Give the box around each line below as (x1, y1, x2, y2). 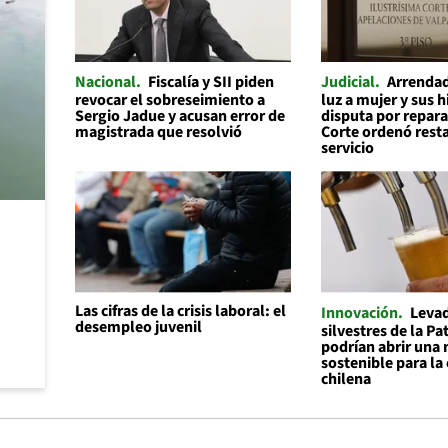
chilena (321, 367, 372, 390)
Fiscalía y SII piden (147, 71, 274, 94)
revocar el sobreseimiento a (74, 89, 265, 112)
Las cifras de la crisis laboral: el (74, 299, 286, 322)
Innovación (321, 301, 399, 324)
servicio (321, 137, 375, 160)
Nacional (74, 71, 136, 94)
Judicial (321, 71, 376, 94)
